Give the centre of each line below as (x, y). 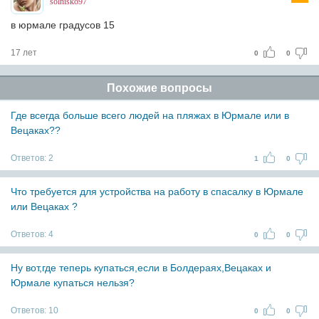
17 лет (24, 53)
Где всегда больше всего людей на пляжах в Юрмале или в (150, 115)
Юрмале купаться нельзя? (73, 283)
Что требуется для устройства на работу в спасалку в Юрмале (157, 192)
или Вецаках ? (44, 206)
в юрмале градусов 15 (63, 25)
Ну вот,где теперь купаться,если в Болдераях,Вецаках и (141, 268)
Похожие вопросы (159, 88)
